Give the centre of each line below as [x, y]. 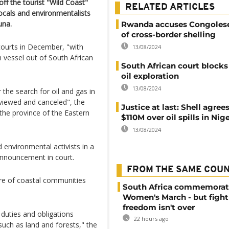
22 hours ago [151, 219]
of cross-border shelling [168, 35]
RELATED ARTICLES [170, 7]
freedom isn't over [159, 207]
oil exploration [150, 76]
